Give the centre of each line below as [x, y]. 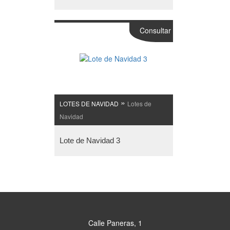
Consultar [155, 30]
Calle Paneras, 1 [115, 223]
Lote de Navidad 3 [90, 141]
